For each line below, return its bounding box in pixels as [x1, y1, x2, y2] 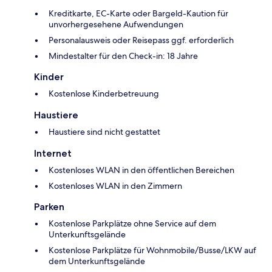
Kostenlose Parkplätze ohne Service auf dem [49, 218, 216, 229]
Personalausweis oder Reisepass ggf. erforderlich [49, 35, 234, 46]
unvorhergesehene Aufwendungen [49, 19, 183, 30]
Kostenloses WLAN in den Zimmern [49, 180, 182, 192]
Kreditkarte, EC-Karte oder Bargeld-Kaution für [49, 8, 228, 19]
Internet [34, 148, 72, 160]
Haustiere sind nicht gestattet [49, 126, 160, 138]
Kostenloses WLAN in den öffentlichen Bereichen [49, 165, 234, 176]
